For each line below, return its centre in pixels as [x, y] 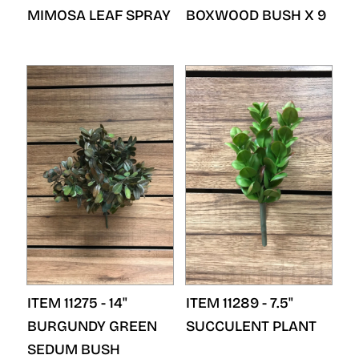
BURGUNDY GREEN [92, 326]
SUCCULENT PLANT [251, 326]
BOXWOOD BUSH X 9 [256, 15]
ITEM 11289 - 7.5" [240, 303]
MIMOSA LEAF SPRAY [99, 15]
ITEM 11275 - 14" [77, 303]
